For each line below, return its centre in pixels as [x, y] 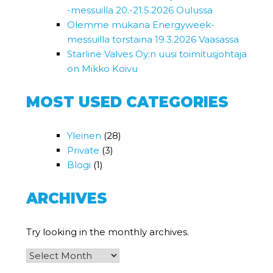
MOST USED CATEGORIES [127, 102]
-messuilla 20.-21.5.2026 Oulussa [140, 10]
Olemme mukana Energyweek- [141, 25]
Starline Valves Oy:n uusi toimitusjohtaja [157, 54]
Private [83, 151]
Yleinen [84, 136]
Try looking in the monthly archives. [107, 232]
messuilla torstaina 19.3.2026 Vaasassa [153, 40]
